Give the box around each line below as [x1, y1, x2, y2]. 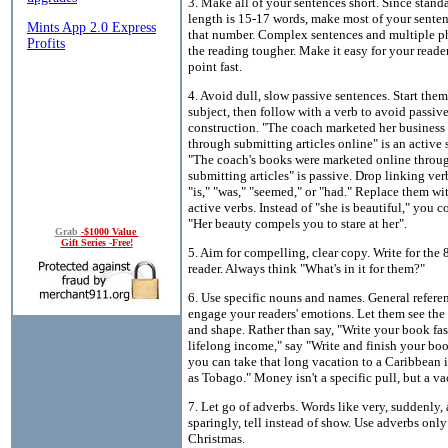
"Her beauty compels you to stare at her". [188, 215, 407, 231]
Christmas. [188, 430, 245, 446]
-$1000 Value [80, 225, 139, 237]
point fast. [188, 58, 242, 74]
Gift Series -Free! [60, 236, 133, 248]
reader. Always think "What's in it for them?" [188, 260, 425, 276]
